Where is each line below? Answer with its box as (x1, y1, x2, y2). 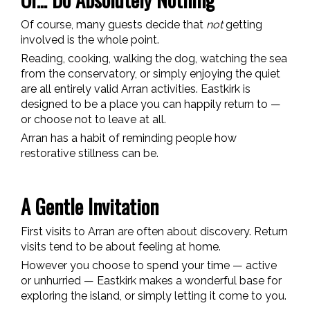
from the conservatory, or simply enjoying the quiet (21, 66, 280, 80)
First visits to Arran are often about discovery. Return (21, 224, 288, 238)
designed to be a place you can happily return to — (21, 97, 281, 111)
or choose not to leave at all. (21, 112, 166, 126)
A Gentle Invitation (21, 191, 158, 221)
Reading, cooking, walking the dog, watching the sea (21, 51, 287, 65)
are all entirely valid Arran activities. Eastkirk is (21, 82, 250, 95)
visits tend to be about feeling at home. (21, 239, 221, 253)
